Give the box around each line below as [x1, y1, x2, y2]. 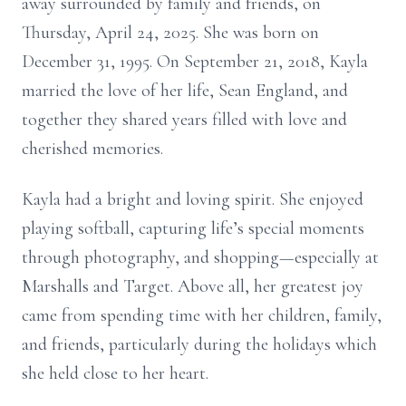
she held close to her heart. [22, 362, 208, 384]
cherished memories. [22, 138, 163, 159]
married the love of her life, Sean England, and [22, 80, 348, 101]
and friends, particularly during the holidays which [22, 333, 377, 355]
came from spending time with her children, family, [22, 304, 382, 326]
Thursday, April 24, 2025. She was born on [22, 22, 319, 43]
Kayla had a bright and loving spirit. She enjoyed [22, 188, 363, 210]
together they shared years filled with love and [22, 109, 347, 130]
